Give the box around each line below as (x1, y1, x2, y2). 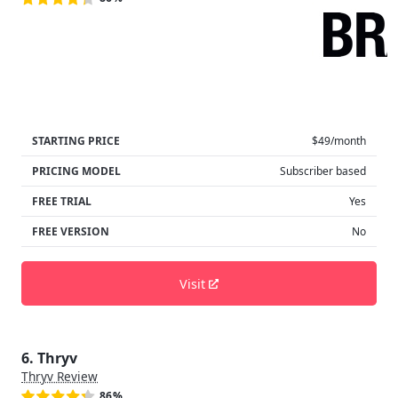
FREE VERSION (32, 224, 109, 240)
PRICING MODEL (32, 163, 121, 179)
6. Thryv (21, 348, 77, 369)
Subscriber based (280, 163, 366, 179)
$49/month (312, 133, 366, 149)
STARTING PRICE (32, 133, 120, 149)
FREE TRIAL (32, 194, 92, 210)
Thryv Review (21, 368, 98, 386)
